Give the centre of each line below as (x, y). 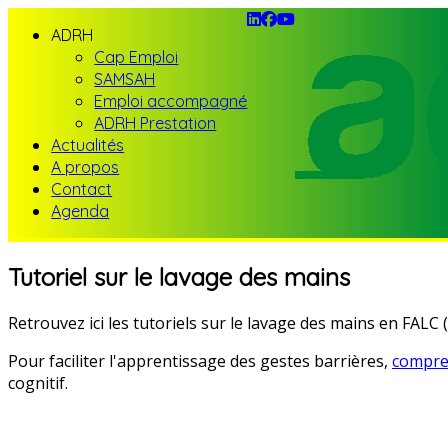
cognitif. (38, 382)
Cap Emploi (136, 57)
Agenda (80, 211)
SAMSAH (125, 79)
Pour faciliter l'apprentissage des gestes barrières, (200, 360)
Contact (82, 189)
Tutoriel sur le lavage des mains (179, 276)
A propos (85, 167)
